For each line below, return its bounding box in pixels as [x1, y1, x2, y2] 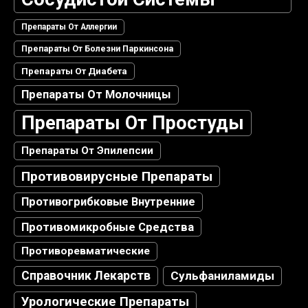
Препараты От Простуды [21, 111, 244, 134]
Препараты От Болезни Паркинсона [21, 43, 173, 54]
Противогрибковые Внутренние [21, 195, 195, 208]
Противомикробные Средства [21, 219, 194, 234]
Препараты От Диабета [21, 65, 127, 76]
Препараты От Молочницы [21, 87, 171, 101]
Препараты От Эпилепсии [21, 144, 153, 157]
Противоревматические [21, 244, 150, 257]
